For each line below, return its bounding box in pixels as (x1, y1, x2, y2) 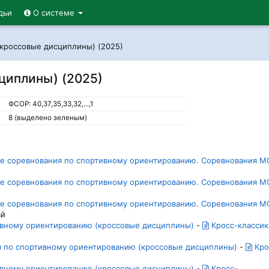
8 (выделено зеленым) (8, 113, 88, 122)
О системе (31, 8, 77, 17)
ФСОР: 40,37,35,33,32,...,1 (8, 100, 94, 108)
